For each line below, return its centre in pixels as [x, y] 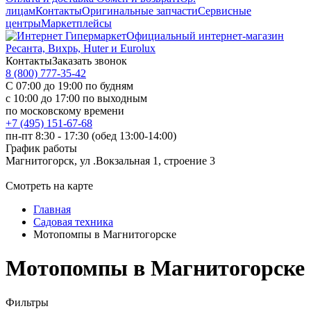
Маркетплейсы [76, 23]
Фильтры [27, 302]
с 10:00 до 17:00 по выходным [76, 98]
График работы [41, 148]
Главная [52, 209]
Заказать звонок [90, 61]
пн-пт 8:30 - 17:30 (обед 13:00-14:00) [91, 136]
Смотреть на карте [49, 186]
